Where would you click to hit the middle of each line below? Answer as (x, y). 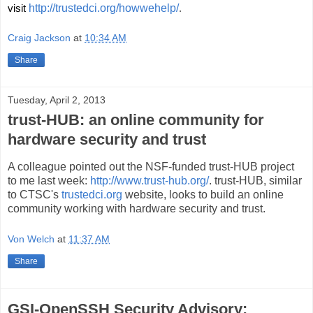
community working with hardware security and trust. (137, 209)
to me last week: (49, 181)
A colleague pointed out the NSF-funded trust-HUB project (151, 167)
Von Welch (31, 239)
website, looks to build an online (203, 195)
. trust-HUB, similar (255, 181)
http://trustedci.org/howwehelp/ (104, 8)
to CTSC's (35, 195)
